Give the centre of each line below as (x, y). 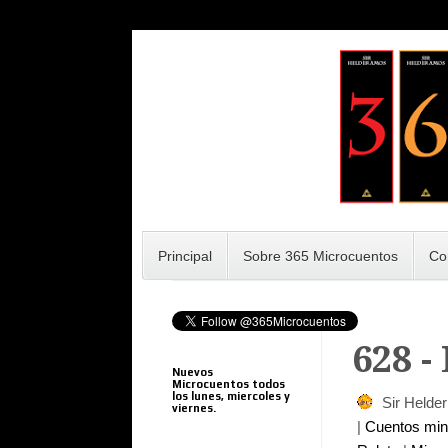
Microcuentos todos (228, 384)
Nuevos (192, 372)
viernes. (194, 408)
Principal (185, 256)
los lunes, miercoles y (231, 396)
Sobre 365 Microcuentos (320, 256)
